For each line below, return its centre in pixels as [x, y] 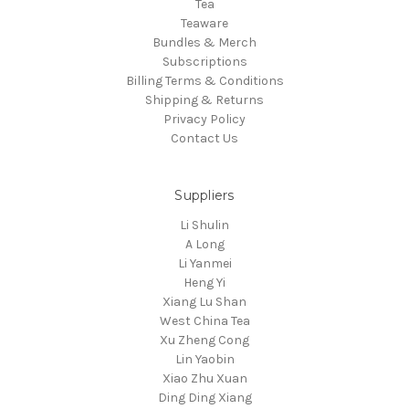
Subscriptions [204, 62]
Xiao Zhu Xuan [204, 379]
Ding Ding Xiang [204, 398]
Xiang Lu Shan [204, 302]
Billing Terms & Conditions [204, 81]
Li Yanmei [204, 264]
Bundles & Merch [204, 43]
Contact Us [204, 139]
